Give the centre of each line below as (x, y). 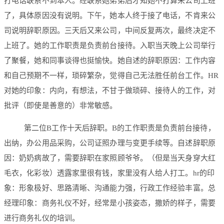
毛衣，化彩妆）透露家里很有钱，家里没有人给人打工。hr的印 (109, 173)
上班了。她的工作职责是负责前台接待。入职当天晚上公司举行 (110, 46)
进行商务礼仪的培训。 (42, 218)
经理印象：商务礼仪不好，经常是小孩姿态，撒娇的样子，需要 (110, 203)
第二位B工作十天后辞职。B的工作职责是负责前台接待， (120, 128)
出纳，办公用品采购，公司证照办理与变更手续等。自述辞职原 (110, 143)
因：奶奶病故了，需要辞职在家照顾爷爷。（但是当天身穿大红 (110, 158)
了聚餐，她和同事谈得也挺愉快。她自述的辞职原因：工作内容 (110, 61)
